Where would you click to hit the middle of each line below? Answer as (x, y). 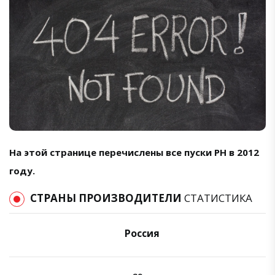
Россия (142, 233)
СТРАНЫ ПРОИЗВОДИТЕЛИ (107, 198)
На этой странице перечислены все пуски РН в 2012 (134, 152)
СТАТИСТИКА (218, 198)
